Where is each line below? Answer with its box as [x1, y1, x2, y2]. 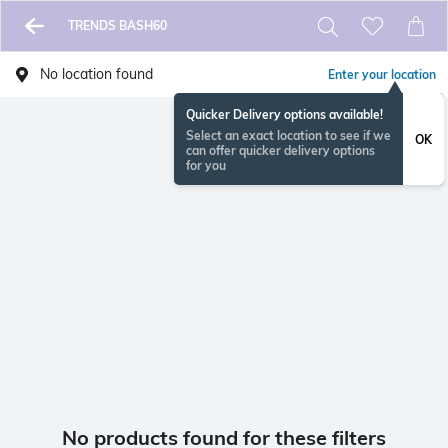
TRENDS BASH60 [67, 18, 167, 33]
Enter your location [328, 67, 436, 82]
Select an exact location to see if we [186, 128, 391, 143]
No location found [40, 65, 153, 83]
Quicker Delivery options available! [186, 107, 383, 122]
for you [186, 158, 226, 173]
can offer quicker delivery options [186, 143, 375, 158]
